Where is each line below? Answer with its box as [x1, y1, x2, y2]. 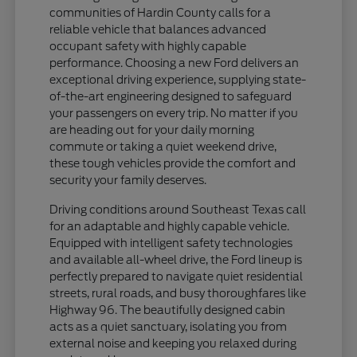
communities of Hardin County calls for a [49, 6, 272, 20]
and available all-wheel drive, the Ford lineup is [49, 253, 303, 267]
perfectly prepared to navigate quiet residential [49, 270, 304, 284]
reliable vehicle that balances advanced [49, 23, 267, 37]
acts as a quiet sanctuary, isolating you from [49, 320, 288, 334]
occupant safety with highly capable [49, 40, 247, 53]
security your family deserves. [49, 174, 207, 187]
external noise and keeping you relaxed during [49, 337, 297, 351]
